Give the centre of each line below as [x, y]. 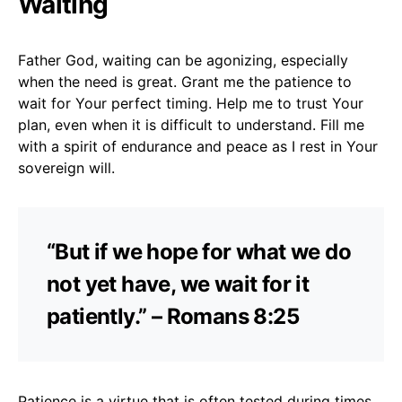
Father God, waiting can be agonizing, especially [183, 60]
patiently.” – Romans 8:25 [173, 316]
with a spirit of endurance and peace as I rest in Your [198, 146]
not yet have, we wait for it [178, 284]
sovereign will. [66, 167]
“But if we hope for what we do [199, 251]
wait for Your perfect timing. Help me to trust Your [191, 103]
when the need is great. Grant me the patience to [185, 81]
